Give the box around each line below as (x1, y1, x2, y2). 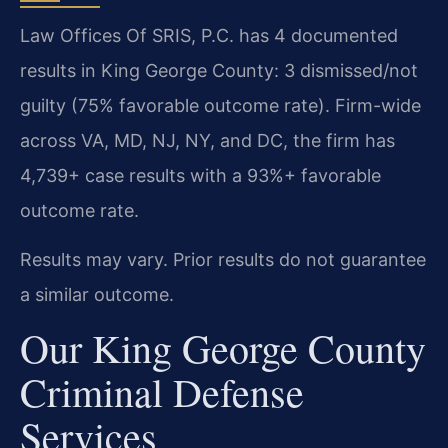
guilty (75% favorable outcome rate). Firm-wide (20, 94, 421, 116)
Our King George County (20, 321, 426, 375)
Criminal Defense (20, 365, 304, 419)
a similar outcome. (20, 283, 174, 305)
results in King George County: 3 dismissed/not (20, 59, 418, 81)
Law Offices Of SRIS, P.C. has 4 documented (20, 24, 398, 46)
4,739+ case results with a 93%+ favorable (20, 164, 381, 186)
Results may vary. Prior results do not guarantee (20, 248, 426, 270)
